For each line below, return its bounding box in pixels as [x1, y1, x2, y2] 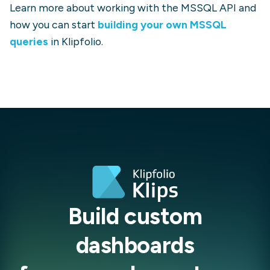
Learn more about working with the [10, 1, 181, 14]
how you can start [10, 18, 95, 31]
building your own [98, 18, 190, 31]
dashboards [75, 231, 195, 259]
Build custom [67, 202, 202, 230]
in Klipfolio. [51, 35, 103, 48]
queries [10, 35, 48, 48]
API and [217, 1, 256, 14]
